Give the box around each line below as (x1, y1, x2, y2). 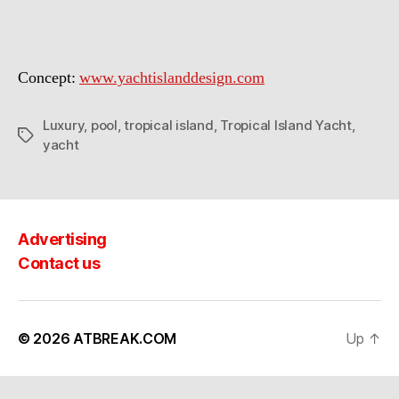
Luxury (43, 116, 85, 134)
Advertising (18, 230, 107, 248)
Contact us (18, 253, 101, 273)
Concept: (18, 67, 79, 88)
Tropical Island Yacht (220, 116, 352, 134)
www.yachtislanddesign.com (79, 67, 265, 88)
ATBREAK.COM (73, 329, 177, 347)
